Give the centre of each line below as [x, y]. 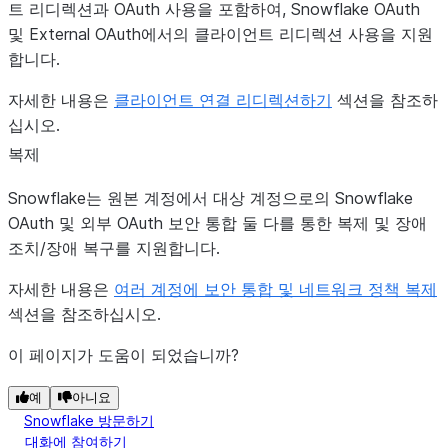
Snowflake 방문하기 [89, 420]
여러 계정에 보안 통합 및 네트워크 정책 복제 [275, 289]
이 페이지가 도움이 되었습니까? [123, 355]
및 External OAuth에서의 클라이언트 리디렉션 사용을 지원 [220, 34]
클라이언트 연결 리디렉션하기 [223, 100]
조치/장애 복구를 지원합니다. [114, 248]
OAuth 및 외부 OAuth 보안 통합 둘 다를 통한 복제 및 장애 [217, 223]
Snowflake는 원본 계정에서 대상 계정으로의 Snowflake [210, 198]
